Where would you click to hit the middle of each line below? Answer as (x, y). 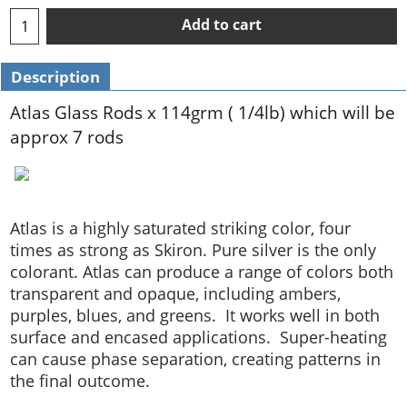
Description (55, 76)
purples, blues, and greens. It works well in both (195, 316)
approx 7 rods (67, 136)
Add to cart (222, 25)
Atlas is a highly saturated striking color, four (180, 228)
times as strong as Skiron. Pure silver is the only (193, 250)
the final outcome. (80, 381)
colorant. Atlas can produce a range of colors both (202, 272)
